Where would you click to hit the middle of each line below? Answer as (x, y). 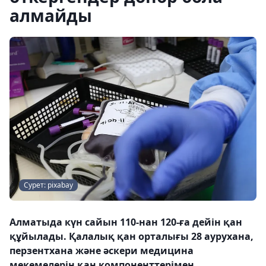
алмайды (51, 15)
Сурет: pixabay (48, 185)
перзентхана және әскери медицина (102, 251)
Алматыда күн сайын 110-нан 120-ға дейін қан (126, 222)
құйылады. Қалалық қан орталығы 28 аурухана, (132, 237)
